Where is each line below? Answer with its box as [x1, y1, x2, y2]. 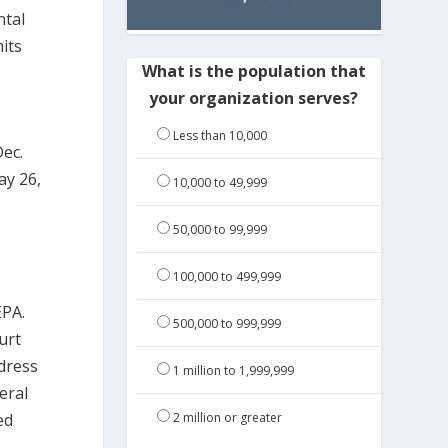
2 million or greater [172, 409, 282, 427]
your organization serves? [149, 87, 359, 110]
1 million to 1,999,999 [172, 362, 294, 380]
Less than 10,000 [172, 127, 267, 145]
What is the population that [141, 60, 366, 83]
